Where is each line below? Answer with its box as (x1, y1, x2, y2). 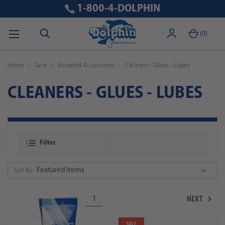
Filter (40, 139, 56, 147)
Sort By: (13, 167, 34, 174)
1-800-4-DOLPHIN (74, 3, 160, 15)
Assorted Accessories (58, 62, 115, 69)
